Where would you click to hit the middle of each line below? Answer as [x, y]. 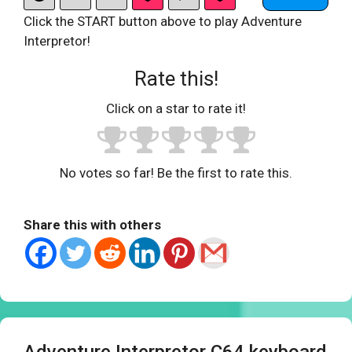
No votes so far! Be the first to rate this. [176, 173]
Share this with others [92, 225]
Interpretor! [57, 40]
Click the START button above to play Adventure [163, 21]
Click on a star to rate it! [176, 109]
